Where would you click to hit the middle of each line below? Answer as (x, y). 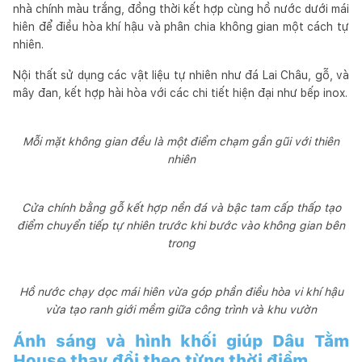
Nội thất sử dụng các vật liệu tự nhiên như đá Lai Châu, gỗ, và (181, 75)
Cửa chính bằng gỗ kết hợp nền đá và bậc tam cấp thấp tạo (181, 207)
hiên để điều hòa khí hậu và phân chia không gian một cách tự (181, 26)
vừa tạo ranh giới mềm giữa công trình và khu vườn (181, 309)
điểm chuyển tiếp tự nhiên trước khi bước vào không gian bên (181, 225)
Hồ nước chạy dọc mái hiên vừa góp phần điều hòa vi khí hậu (181, 291)
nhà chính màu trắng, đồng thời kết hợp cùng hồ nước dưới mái (181, 8)
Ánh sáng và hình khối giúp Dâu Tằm (181, 341)
